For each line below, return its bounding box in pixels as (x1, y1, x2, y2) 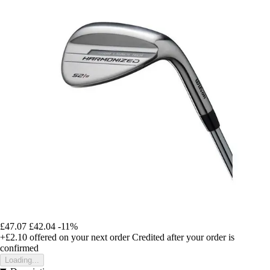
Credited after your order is (132, 231, 234, 242)
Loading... (5, 255, 39, 265)
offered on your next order (27, 231, 130, 242)
